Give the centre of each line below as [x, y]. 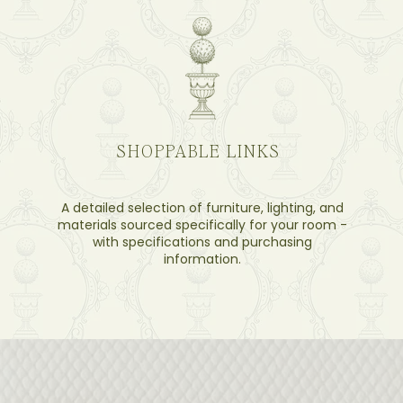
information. [203, 259]
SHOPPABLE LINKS [198, 150]
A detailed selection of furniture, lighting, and [203, 208]
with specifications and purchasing [203, 242]
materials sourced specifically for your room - [203, 225]
